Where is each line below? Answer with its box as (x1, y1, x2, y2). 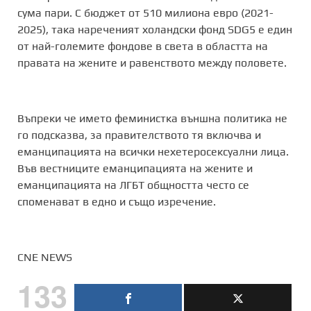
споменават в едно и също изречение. (17, 195, 216, 208)
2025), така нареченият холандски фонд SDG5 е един (17, 23, 292, 36)
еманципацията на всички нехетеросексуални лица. (17, 145, 289, 158)
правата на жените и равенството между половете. (17, 56, 287, 69)
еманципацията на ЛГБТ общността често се (17, 178, 249, 192)
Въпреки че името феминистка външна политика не (17, 112, 287, 125)
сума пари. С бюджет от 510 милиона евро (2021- (17, 6, 274, 19)
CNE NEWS (17, 251, 72, 264)
